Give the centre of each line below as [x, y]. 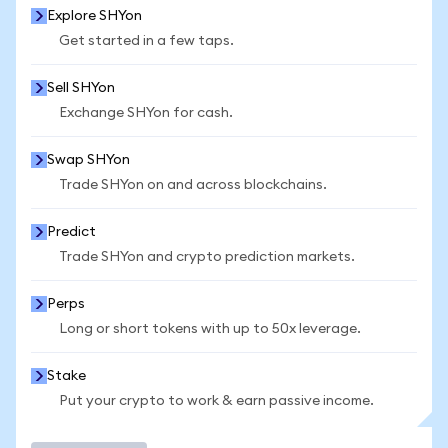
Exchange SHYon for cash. [146, 113]
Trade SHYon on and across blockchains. [193, 185]
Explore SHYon [94, 16]
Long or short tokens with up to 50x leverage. [210, 329]
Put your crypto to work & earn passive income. [216, 401]
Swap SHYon [88, 160]
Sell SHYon [81, 88]
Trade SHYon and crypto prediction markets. [207, 257]
